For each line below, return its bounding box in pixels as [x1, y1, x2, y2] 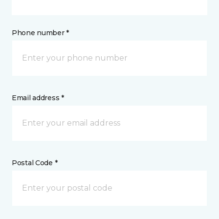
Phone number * [12, 28, 69, 38]
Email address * [12, 93, 64, 103]
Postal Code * [12, 158, 58, 168]
